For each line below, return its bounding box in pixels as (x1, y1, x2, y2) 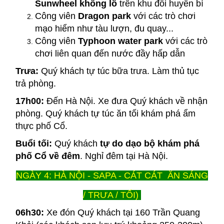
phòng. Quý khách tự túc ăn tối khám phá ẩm (15, 108, 195, 118)
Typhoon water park (78, 35, 165, 46)
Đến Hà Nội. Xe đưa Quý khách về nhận (43, 95, 207, 106)
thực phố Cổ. (15, 120, 67, 131)
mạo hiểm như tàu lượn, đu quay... (35, 23, 173, 33)
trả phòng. (15, 78, 56, 88)
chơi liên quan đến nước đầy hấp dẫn (35, 48, 185, 58)
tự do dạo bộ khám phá (99, 138, 199, 148)
